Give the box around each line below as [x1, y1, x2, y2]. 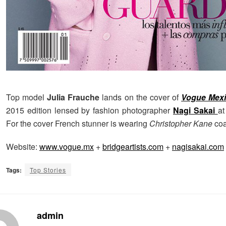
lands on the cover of [99, 91, 182, 103]
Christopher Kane [149, 118, 212, 130]
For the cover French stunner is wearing [6, 118, 149, 130]
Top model [6, 91, 47, 103]
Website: [6, 141, 39, 153]
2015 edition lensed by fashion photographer [6, 104, 173, 117]
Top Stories [30, 165, 66, 175]
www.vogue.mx [39, 141, 94, 153]
